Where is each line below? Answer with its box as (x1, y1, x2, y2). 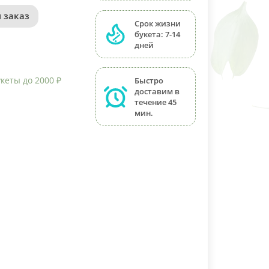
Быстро (134, 75, 164, 86)
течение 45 (134, 97, 177, 107)
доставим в (134, 86, 180, 97)
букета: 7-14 (134, 29, 181, 40)
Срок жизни (134, 18, 181, 29)
